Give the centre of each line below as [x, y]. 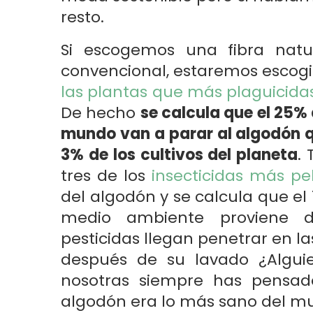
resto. [82, 17]
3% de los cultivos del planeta [180, 155]
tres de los [106, 176]
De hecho [101, 113]
